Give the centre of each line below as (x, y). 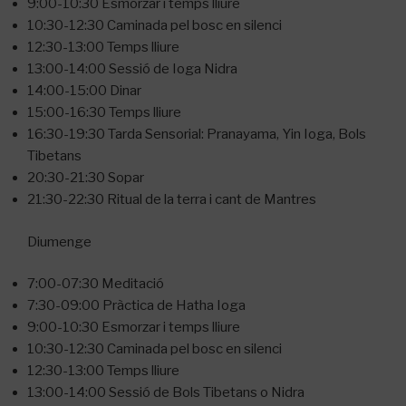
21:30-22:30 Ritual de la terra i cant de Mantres (172, 200)
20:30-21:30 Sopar (86, 178)
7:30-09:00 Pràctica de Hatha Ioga (136, 306)
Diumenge (59, 242)
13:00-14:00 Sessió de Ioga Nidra (132, 69)
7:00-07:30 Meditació (96, 284)
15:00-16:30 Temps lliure (104, 113)
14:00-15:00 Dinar (84, 91)
